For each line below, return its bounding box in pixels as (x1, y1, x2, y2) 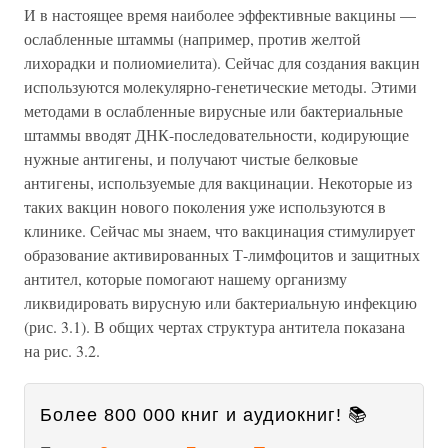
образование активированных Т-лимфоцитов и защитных (24, 243, 420, 265)
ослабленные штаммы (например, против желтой (24, 27, 361, 49)
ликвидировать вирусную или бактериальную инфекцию (24, 291, 417, 313)
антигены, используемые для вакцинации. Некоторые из (24, 171, 412, 193)
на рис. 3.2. (24, 339, 100, 361)
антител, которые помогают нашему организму (24, 267, 347, 289)
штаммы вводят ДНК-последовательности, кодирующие (24, 123, 409, 145)
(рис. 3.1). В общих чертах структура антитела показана (24, 315, 405, 337)
